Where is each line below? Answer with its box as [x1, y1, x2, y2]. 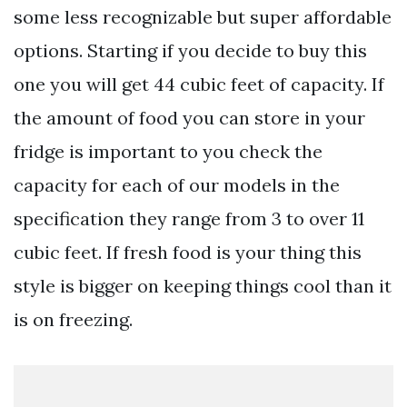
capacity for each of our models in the [14, 173, 340, 196]
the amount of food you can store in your [14, 105, 365, 129]
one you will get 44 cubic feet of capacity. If [14, 72, 384, 95]
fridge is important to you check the [14, 139, 323, 163]
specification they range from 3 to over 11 [14, 206, 364, 230]
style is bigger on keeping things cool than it [14, 273, 392, 297]
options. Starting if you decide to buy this [14, 38, 367, 62]
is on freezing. [14, 307, 133, 331]
